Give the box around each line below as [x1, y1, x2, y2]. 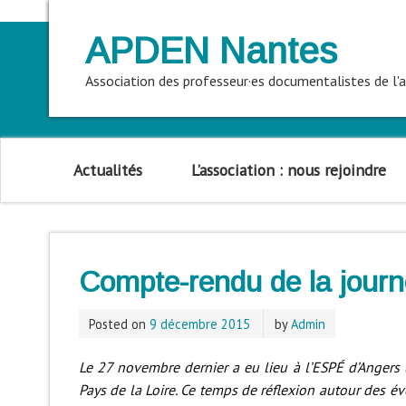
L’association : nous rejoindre [190, 159, 386, 181]
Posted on [88, 314, 150, 333]
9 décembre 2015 [149, 314, 250, 333]
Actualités [73, 159, 143, 181]
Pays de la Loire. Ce [78, 381, 196, 400]
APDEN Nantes [84, 31, 337, 71]
